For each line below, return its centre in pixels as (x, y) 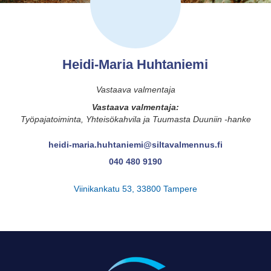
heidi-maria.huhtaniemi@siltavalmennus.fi (135, 145)
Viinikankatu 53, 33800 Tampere (135, 189)
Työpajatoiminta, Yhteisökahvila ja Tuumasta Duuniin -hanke (135, 119)
